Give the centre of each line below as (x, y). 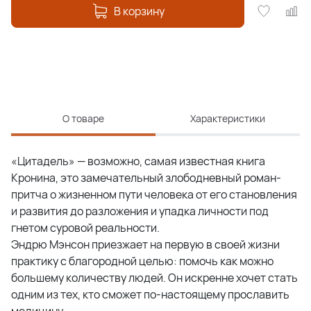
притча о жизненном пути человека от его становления (154, 194)
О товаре (83, 118)
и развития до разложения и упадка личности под (140, 211)
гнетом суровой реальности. (85, 228)
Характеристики (228, 118)
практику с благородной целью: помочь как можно (142, 261)
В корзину (139, 11)
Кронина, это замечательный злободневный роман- (146, 178)
